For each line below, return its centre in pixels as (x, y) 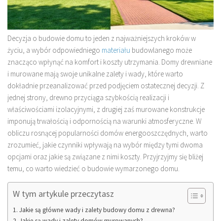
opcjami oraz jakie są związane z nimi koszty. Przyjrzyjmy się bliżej (105, 156)
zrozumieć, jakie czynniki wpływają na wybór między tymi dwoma (105, 145)
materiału (116, 50)
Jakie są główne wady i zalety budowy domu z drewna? (97, 210)
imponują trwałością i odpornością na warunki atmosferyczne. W (105, 121)
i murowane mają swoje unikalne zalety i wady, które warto (95, 74)
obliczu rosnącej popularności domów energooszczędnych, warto (108, 133)
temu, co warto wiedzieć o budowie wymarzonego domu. (93, 168)
